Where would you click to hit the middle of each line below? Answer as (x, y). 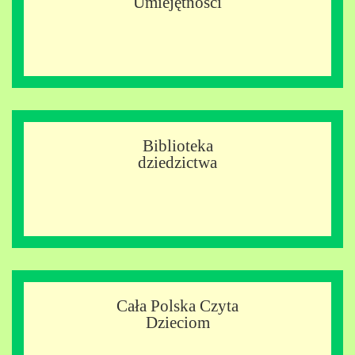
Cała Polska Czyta (177, 305)
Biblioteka (177, 145)
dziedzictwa (177, 162)
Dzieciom (177, 322)
